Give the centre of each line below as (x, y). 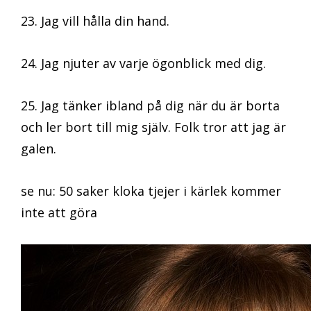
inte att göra (59, 213)
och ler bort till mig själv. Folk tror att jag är (153, 127)
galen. (39, 149)
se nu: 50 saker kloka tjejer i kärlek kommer (151, 191)
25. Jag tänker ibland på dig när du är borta (150, 106)
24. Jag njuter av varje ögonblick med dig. (143, 64)
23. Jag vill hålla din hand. (95, 21)
